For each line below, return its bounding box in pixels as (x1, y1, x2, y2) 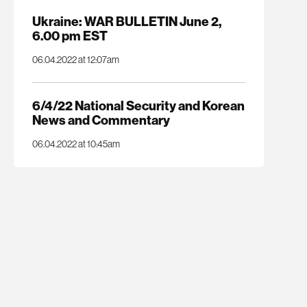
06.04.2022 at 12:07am (32, 53, 119, 66)
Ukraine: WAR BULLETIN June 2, (32, 12, 221, 29)
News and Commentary (32, 112, 170, 129)
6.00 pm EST (32, 27, 108, 44)
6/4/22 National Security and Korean (32, 97, 245, 114)
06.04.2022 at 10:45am (32, 138, 120, 151)
